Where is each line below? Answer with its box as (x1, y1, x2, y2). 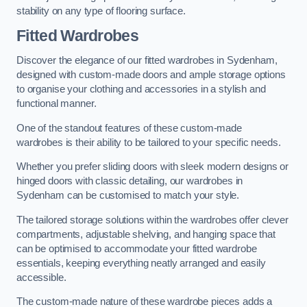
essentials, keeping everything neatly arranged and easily (16, 257, 266, 269)
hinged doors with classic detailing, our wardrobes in (16, 175, 243, 187)
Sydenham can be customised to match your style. (16, 190, 240, 201)
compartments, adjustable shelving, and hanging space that (16, 228, 275, 240)
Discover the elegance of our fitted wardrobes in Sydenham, (16, 55, 278, 66)
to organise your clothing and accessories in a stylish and (16, 84, 266, 95)
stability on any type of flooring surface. (16, 5, 186, 16)
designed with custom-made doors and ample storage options (16, 69, 286, 81)
